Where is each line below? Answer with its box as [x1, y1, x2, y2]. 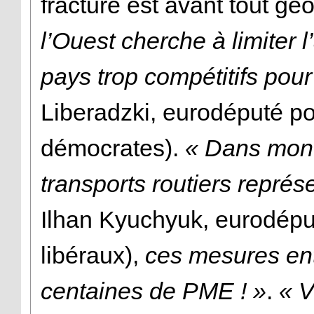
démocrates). [41, 134, 185, 161]
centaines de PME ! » [41, 277, 266, 304]
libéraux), [41, 241, 145, 268]
